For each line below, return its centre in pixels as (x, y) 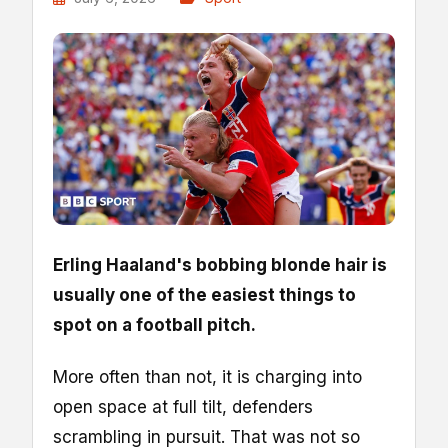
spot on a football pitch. (154, 325)
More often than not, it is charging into (207, 377)
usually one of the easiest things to (204, 295)
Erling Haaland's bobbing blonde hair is (220, 265)
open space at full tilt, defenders (183, 407)
